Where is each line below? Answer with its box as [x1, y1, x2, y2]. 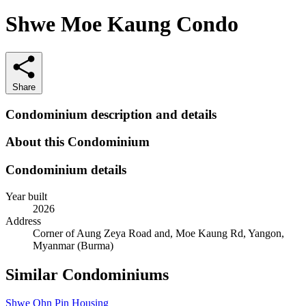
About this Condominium [5, 135, 150, 150]
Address [5, 214, 41, 227]
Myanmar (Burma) [33, 239, 113, 251]
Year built [5, 190, 47, 202]
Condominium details [5, 162, 126, 177]
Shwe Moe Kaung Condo [5, 12, 238, 37]
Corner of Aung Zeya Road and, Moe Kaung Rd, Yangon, [33, 227, 284, 239]
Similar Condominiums [5, 265, 169, 283]
